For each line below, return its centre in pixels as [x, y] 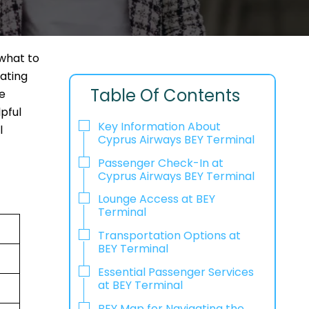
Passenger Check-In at [160, 163]
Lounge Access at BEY [156, 199]
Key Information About [159, 126]
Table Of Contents [166, 96]
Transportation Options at [169, 236]
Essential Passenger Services [176, 272]
